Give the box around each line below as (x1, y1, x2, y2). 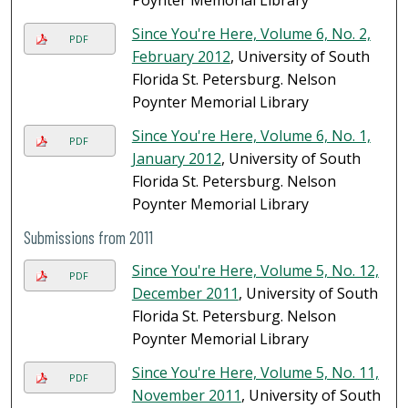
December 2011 (131, 283, 239, 304)
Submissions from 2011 (24, 227, 154, 249)
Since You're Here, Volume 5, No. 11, (131, 362, 379, 383)
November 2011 (131, 385, 241, 406)
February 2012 (131, 46, 230, 67)
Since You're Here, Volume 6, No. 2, (131, 24, 371, 45)
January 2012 (131, 148, 221, 169)
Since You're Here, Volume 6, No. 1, (131, 126, 371, 147)
